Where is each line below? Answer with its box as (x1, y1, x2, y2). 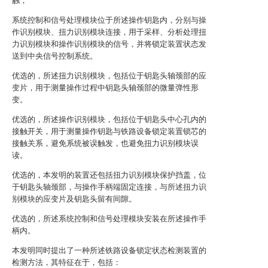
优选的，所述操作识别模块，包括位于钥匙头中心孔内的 (12, 115, 206, 124)
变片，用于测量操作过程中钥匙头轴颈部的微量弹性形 (12, 83, 199, 92)
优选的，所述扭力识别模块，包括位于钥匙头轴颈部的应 (12, 71, 206, 80)
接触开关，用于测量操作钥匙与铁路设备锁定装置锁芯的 (12, 127, 206, 136)
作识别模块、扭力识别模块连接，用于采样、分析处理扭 (12, 28, 206, 36)
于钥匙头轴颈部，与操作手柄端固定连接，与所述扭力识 (12, 182, 206, 191)
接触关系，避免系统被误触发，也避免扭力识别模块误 (12, 139, 199, 148)
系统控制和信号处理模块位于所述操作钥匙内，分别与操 (12, 16, 206, 25)
